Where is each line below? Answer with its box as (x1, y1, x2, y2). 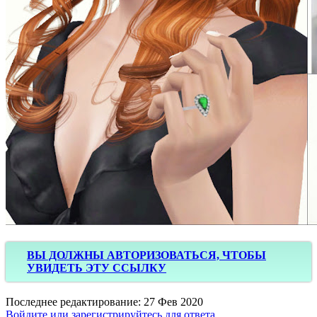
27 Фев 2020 (144, 295, 203, 308)
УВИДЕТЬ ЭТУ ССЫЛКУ (27, 261, 166, 274)
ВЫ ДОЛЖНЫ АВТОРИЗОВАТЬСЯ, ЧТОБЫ (27, 248, 266, 261)
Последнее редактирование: (6, 295, 144, 308)
